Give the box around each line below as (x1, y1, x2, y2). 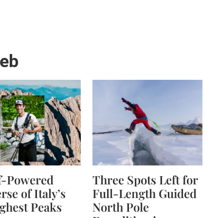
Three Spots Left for (92, 172, 198, 187)
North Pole (92, 199, 149, 215)
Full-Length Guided (92, 185, 197, 201)
